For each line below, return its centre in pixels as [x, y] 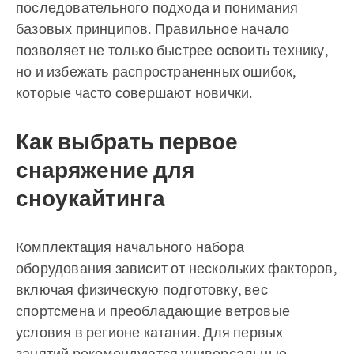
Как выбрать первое [127, 141]
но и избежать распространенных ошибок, [156, 72]
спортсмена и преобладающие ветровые [153, 311]
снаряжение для [105, 170]
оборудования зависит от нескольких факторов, [176, 268]
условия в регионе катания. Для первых [150, 332]
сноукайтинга [90, 198]
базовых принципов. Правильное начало [153, 29]
